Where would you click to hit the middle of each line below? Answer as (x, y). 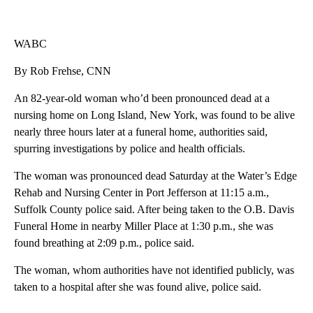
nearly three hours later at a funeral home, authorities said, (141, 132)
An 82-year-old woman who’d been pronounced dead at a (142, 99)
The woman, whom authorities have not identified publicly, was (154, 270)
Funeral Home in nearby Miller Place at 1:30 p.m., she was (144, 226)
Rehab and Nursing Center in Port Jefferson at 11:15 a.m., (141, 193)
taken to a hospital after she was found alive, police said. (138, 287)
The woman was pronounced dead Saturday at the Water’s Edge (155, 176)
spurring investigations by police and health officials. (130, 149)
